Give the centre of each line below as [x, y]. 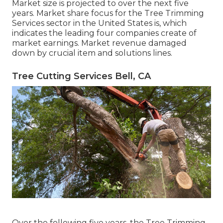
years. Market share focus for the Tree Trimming [108, 13]
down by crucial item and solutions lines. [92, 53]
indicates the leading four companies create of [104, 33]
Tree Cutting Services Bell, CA [81, 76]
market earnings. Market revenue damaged [99, 43]
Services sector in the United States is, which [99, 23]
